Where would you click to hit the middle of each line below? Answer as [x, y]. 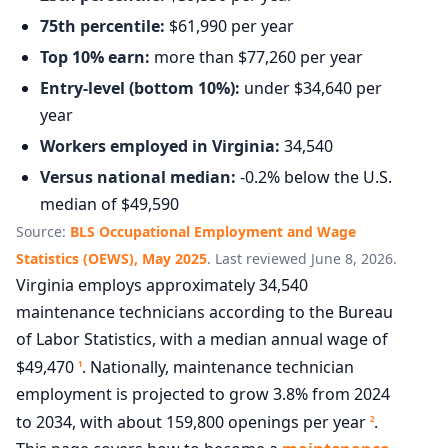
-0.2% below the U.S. [314, 176]
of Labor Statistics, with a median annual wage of [202, 338]
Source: [43, 231]
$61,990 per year [229, 25]
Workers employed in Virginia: [160, 145]
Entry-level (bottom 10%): [140, 87]
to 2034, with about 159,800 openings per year [193, 422]
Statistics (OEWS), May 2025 [111, 258]
